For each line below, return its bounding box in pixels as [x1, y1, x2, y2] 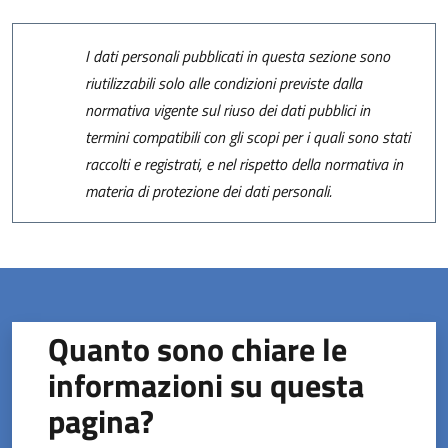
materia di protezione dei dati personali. [85, 178, 333, 203]
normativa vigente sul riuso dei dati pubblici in [85, 97, 371, 122]
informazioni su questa [48, 361, 365, 410]
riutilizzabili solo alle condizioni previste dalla [85, 70, 363, 95]
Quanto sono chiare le [48, 325, 348, 374]
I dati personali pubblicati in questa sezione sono [85, 43, 391, 68]
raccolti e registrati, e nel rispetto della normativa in [85, 151, 404, 176]
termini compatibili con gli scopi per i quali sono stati [85, 124, 411, 149]
